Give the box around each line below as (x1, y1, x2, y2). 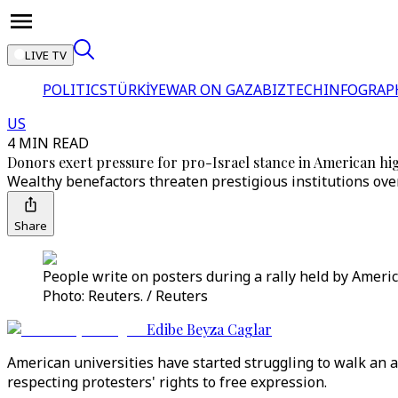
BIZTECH (262, 80, 323, 99)
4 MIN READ (7, 133, 89, 153)
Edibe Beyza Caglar (147, 320, 272, 338)
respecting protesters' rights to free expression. (7, 372, 327, 392)
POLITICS (43, 80, 107, 99)
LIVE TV (25, 47, 67, 63)
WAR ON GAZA (166, 80, 262, 99)
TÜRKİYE (107, 80, 166, 99)
